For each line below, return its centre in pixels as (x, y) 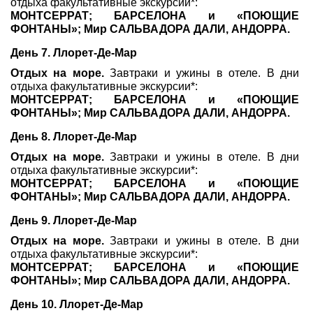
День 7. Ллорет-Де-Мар (74, 53)
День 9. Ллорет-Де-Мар (74, 220)
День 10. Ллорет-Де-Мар (77, 304)
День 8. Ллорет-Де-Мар (74, 137)
